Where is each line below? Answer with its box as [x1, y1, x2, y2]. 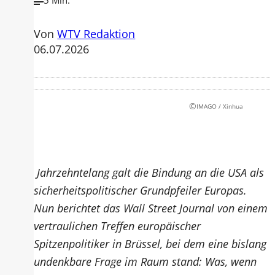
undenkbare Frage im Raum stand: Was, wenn [34, 253, 257, 269]
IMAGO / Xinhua [196, 102, 243, 111]
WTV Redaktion [57, 26, 136, 42]
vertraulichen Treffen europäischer [34, 217, 201, 233]
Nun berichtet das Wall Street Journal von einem [34, 199, 268, 215]
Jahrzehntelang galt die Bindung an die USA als [34, 164, 265, 180]
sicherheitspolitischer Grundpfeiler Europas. [34, 182, 247, 198]
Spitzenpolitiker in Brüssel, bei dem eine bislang [34, 235, 267, 251]
